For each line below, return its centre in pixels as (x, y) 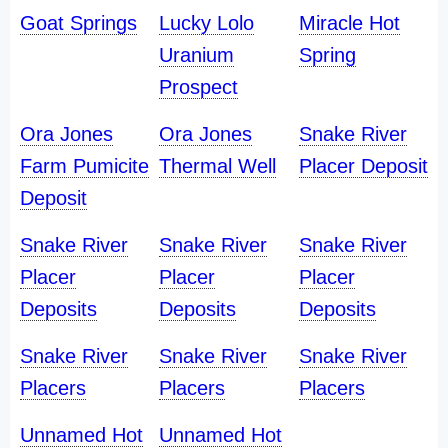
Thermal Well (218, 166)
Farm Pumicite (84, 166)
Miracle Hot (349, 23)
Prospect (199, 87)
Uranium (197, 55)
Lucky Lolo (207, 23)
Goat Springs (78, 23)
